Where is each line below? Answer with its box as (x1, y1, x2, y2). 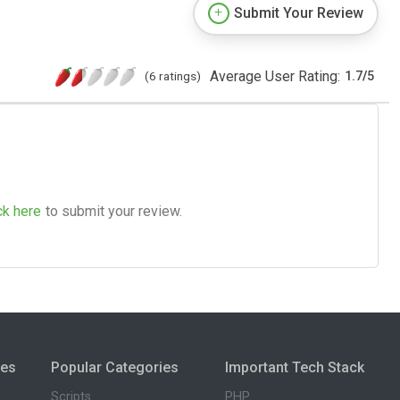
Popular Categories (50, 358, 179, 376)
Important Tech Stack (225, 358, 365, 376)
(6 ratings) (145, 68, 201, 83)
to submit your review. (46, 202, 182, 220)
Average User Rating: (210, 67, 340, 85)
